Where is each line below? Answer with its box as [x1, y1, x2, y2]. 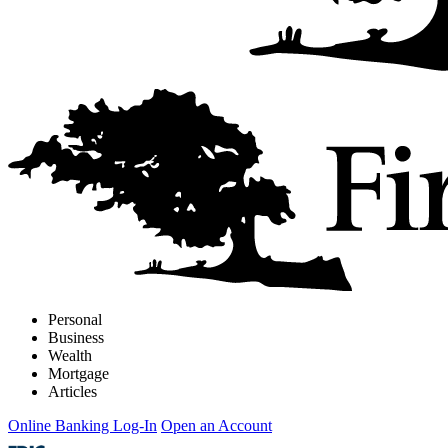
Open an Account [161, 417, 272, 435]
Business [48, 329, 104, 347]
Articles [48, 383, 97, 401]
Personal [48, 311, 102, 329]
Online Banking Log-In [8, 417, 157, 435]
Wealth [48, 347, 92, 365]
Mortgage [48, 365, 109, 383]
